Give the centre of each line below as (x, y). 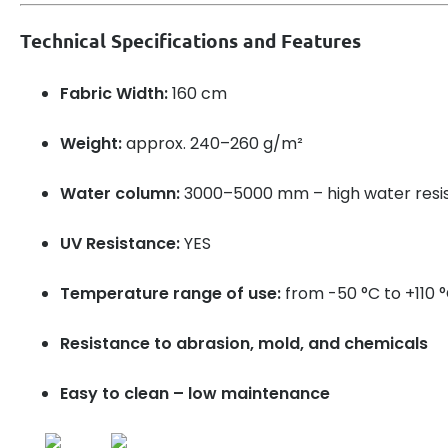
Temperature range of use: (170, 293)
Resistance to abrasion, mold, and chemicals (244, 343)
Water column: (120, 193)
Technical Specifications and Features (190, 41)
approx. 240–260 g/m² (212, 143)
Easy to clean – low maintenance (195, 393)
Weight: (91, 143)
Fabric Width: (114, 93)
